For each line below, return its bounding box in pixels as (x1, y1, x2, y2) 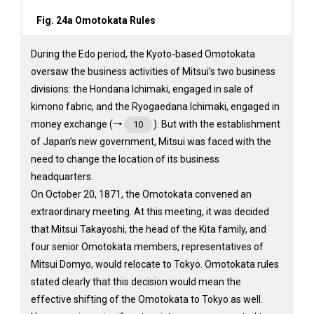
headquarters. (30, 171, 93, 182)
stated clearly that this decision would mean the (30, 276, 241, 287)
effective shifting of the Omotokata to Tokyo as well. (30, 294, 263, 305)
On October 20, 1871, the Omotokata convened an (30, 189, 252, 200)
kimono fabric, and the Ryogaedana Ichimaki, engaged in (30, 101, 280, 112)
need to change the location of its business (30, 153, 219, 165)
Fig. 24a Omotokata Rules (36, 15, 156, 26)
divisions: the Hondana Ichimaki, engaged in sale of (30, 83, 254, 95)
